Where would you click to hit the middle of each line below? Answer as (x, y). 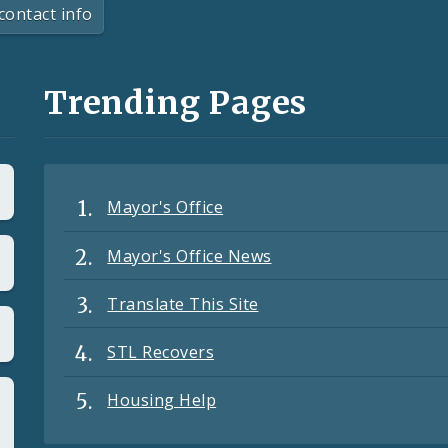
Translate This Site (183, 303)
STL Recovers (161, 352)
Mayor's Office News (189, 255)
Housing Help (162, 400)
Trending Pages (176, 103)
